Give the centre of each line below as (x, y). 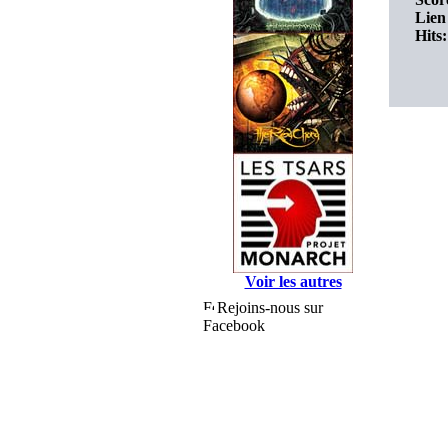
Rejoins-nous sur (270, 307)
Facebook (234, 325)
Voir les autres (293, 281)
